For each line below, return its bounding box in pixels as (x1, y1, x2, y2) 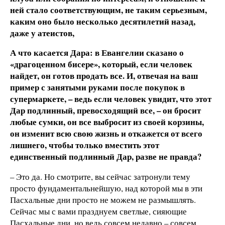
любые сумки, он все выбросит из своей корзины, (10, 116, 204, 129)
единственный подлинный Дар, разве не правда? (10, 150, 201, 163)
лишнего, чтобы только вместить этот (10, 139, 159, 152)
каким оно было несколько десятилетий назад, (10, 15, 195, 28)
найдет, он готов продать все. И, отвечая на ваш (10, 69, 198, 82)
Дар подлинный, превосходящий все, (10, 104, 155, 117)
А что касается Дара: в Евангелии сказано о (10, 46, 184, 59)
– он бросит (157, 104, 201, 117)
